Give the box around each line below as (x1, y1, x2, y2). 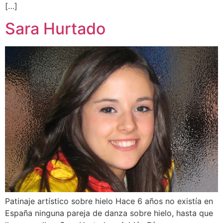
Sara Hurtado (5, 18, 106, 38)
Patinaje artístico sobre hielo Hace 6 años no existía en (5, 196, 213, 207)
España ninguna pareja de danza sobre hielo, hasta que (5, 208, 213, 219)
